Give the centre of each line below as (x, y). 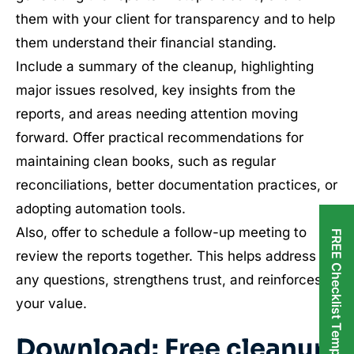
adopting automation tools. (101, 209)
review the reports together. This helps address (166, 256)
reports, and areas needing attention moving (157, 114)
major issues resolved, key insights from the (156, 90)
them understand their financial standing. (146, 43)
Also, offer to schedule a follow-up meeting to (161, 232)
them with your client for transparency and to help (175, 19)
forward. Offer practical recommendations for (160, 137)
